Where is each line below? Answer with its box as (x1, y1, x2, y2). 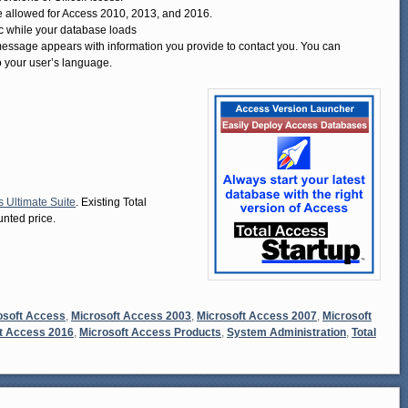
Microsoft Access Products (79, 325, 221, 339)
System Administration (227, 325, 346, 339)
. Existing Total (76, 196, 147, 209)
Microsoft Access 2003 (71, 309, 191, 322)
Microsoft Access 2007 (197, 309, 317, 322)
